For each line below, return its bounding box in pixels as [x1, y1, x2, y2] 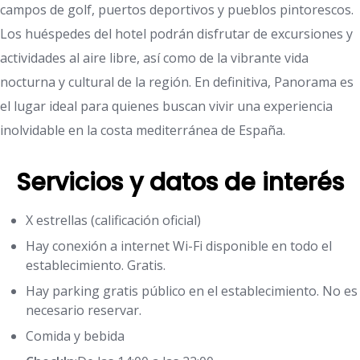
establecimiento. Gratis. [26, 256, 166, 275]
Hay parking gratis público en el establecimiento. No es [26, 282, 358, 301]
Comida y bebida [26, 327, 125, 346]
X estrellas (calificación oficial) [26, 211, 201, 230]
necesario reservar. [26, 301, 141, 320]
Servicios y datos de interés [16, 166, 344, 200]
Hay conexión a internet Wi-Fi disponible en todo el [26, 237, 332, 256]
